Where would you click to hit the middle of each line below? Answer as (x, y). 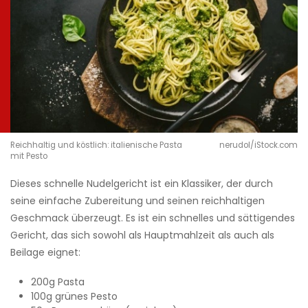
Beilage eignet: (45, 253)
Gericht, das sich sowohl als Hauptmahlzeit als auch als (142, 235)
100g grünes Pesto (74, 297)
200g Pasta (58, 282)
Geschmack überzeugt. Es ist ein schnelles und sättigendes (153, 218)
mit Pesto (29, 156)
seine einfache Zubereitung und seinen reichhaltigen (137, 201)
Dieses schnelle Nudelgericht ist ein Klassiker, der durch (142, 184)
